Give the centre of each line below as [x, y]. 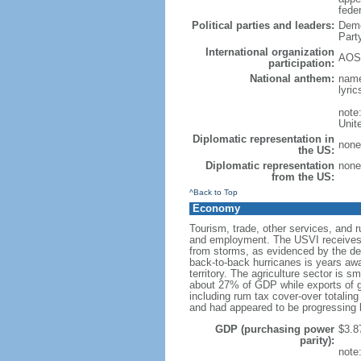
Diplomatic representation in [263, 139]
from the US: [303, 177]
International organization [270, 52]
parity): [317, 340]
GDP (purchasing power [274, 329]
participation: [301, 63]
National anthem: [292, 79]
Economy [216, 208]
